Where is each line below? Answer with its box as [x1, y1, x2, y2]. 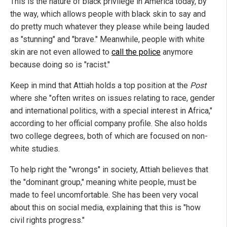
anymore [161, 47, 193, 57]
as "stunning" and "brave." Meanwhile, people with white [10, 34, 205, 44]
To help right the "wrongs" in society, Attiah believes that [10, 164, 208, 174]
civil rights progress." [10, 215, 85, 225]
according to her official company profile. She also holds [10, 118, 207, 128]
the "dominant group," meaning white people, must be [10, 177, 197, 187]
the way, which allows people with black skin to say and [10, 9, 206, 19]
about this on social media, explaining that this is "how [10, 202, 201, 212]
